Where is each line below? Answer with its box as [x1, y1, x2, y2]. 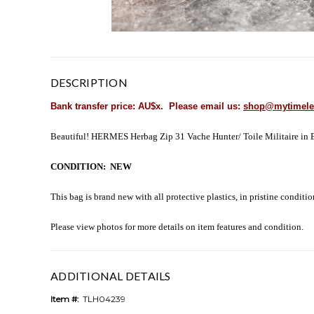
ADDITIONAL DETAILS [50, 269, 171, 283]
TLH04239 [83, 294, 125, 305]
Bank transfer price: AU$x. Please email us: [50, 101, 243, 112]
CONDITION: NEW [50, 161, 132, 172]
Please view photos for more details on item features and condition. [50, 221, 303, 233]
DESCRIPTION [50, 76, 128, 90]
